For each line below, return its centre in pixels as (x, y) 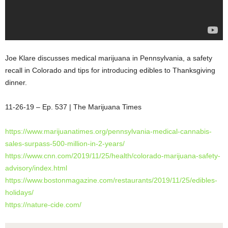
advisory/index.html (36, 168)
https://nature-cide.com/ (43, 204)
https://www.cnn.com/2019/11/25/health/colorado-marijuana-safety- (113, 155)
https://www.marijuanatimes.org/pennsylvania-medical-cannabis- (108, 131)
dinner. (16, 82)
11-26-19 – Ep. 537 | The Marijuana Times (78, 107)
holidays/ (19, 192)
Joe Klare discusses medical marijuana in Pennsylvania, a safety (109, 58)
